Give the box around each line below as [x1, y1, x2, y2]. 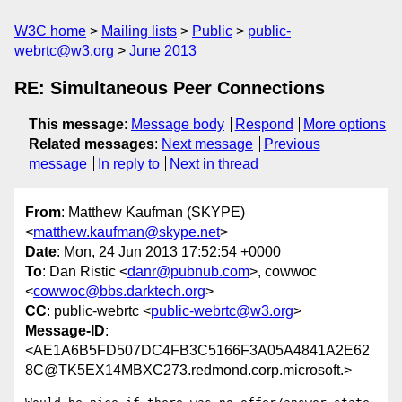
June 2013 [129, 43, 197, 58]
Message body [131, 117, 224, 132]
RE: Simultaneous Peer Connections [14, 78, 325, 98]
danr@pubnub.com [127, 264, 249, 280]
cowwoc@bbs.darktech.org [33, 284, 205, 300]
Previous [263, 136, 320, 152]
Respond [234, 117, 293, 132]
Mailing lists [101, 23, 177, 39]
